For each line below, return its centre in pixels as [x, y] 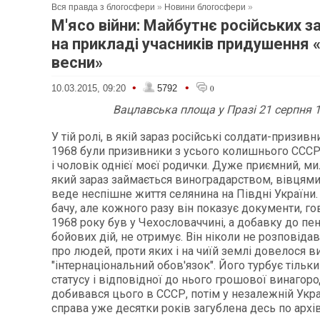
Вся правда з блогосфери [103, 7]
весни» [77, 62]
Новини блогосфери [205, 7]
